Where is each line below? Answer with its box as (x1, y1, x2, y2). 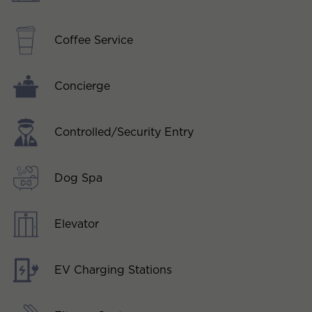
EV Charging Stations (54, 263, 172, 276)
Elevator (54, 217, 99, 231)
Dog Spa (54, 171, 102, 185)
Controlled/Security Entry (54, 125, 194, 139)
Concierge (54, 79, 110, 93)
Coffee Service (54, 33, 133, 47)
